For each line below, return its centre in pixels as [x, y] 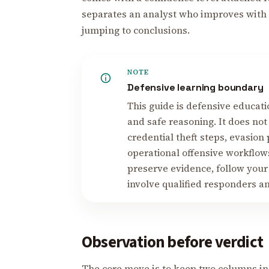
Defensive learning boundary [195, 88]
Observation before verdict [173, 243]
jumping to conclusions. [136, 30]
